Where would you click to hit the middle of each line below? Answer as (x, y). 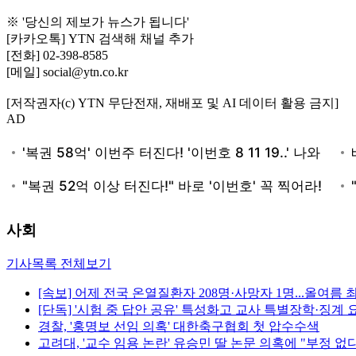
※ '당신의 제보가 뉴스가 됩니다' (98, 21)
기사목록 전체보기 (59, 264)
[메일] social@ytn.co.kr (67, 72)
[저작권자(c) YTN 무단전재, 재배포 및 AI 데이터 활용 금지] (172, 103)
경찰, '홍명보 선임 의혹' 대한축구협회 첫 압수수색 (179, 327)
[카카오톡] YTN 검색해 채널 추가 (100, 38)
